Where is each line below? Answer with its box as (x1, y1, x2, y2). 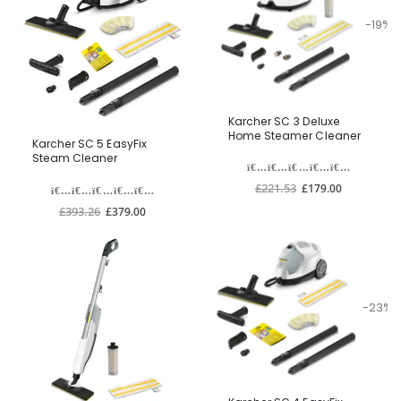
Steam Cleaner (31, 150, 118, 166)
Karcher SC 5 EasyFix (31, 136, 147, 152)
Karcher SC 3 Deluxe (227, 114, 340, 130)
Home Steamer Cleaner (227, 128, 361, 144)
